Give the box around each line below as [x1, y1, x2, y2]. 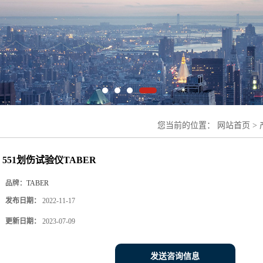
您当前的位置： [157, 120, 217, 130]
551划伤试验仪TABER [2, 154, 96, 165]
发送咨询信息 [150, 251, 200, 261]
